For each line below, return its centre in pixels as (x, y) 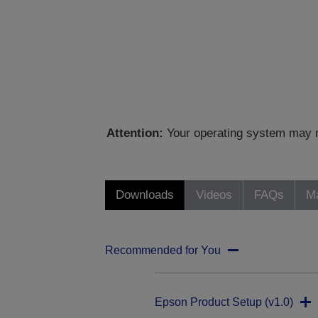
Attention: (135, 133)
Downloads (144, 195)
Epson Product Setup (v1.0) (224, 302)
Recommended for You (163, 251)
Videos (214, 195)
